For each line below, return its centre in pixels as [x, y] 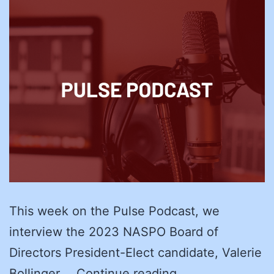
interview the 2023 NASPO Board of [114, 231]
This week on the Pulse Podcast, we [114, 211]
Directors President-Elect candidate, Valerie [135, 252]
